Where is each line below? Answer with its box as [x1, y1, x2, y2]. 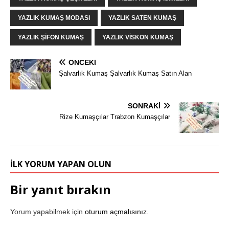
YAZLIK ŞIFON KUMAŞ [18, 33, 84, 41]
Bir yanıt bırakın [10, 180, 111, 198]
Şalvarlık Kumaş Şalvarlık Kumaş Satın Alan [59, 69, 192, 77]
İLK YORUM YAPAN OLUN [10, 158, 111, 170]
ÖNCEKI [68, 58, 96, 66]
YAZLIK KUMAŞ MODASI [18, 14, 90, 21]
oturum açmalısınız [85, 207, 147, 216]
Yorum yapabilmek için [10, 207, 85, 216]
